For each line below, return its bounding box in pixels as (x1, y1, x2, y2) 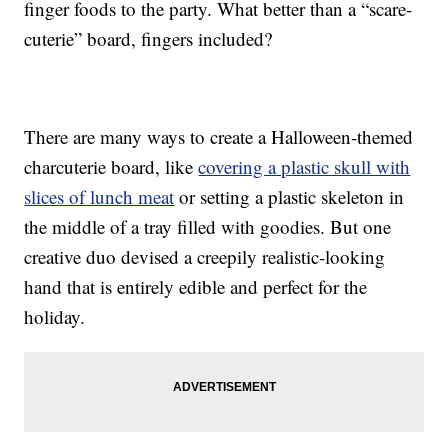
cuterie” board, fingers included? (24, 25, 273, 51)
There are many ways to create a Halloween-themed (24, 123, 414, 149)
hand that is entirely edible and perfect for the (24, 273, 368, 299)
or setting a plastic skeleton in (174, 183, 405, 209)
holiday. (24, 303, 86, 329)
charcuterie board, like (24, 153, 199, 179)
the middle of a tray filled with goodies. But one (24, 213, 392, 239)
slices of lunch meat (24, 183, 175, 209)
